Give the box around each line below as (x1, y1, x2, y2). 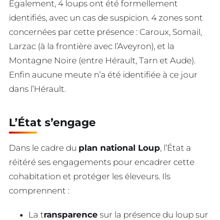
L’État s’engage (9, 115, 96, 129)
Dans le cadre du (9, 143, 79, 153)
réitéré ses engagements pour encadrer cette (9, 157, 194, 167)
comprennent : (9, 186, 69, 196)
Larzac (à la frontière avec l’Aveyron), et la (9, 41, 174, 52)
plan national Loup (79, 143, 160, 153)
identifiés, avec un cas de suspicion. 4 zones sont (9, 13, 203, 23)
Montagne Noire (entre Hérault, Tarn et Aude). (9, 55, 195, 66)
